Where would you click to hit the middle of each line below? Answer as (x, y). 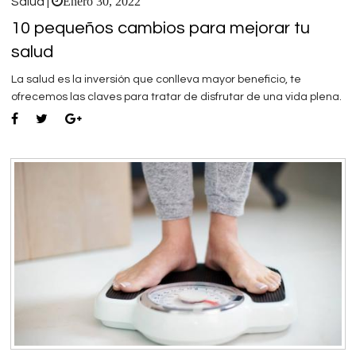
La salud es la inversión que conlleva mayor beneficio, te (156, 79)
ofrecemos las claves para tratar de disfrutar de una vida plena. (176, 97)
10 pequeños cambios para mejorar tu (161, 28)
